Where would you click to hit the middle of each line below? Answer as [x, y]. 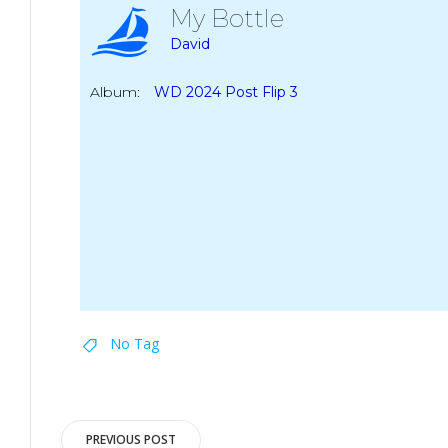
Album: [115, 91]
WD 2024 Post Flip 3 [226, 91]
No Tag [134, 343]
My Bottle [233, 18]
